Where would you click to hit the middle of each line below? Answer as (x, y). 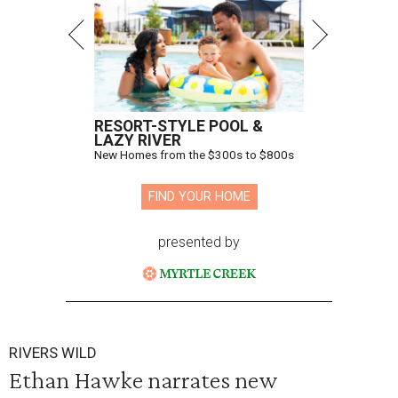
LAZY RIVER (138, 141)
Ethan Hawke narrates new (143, 380)
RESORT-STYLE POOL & (179, 127)
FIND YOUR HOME (199, 197)
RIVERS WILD (53, 353)
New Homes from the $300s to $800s (194, 155)
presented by (199, 243)
